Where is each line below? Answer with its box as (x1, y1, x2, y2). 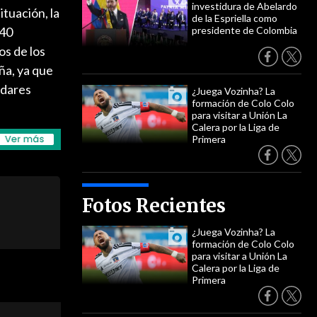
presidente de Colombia (192, 24, 297, 36)
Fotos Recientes (82, 194, 226, 217)
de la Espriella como (192, 12, 277, 24)
